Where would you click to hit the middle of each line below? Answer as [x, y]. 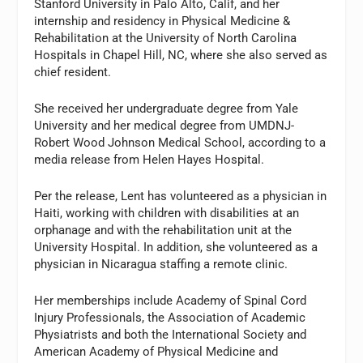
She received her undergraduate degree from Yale [167, 109]
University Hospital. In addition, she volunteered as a [176, 248]
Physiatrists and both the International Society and [171, 335]
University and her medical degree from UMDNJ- [164, 126]
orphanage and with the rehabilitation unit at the [163, 231]
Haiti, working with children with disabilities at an [167, 214]
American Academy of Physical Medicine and [156, 352]
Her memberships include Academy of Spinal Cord [171, 301]
